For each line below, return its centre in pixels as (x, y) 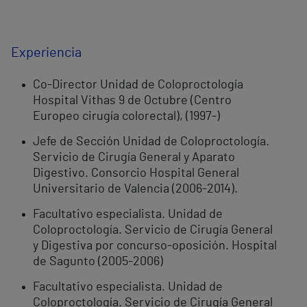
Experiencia (46, 53)
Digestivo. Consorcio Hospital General (136, 174)
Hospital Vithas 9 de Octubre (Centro (132, 101)
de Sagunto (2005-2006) (98, 262)
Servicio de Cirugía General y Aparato (134, 158)
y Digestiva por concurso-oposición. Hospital (155, 246)
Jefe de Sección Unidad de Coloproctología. (151, 142)
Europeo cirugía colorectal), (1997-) (126, 117)
